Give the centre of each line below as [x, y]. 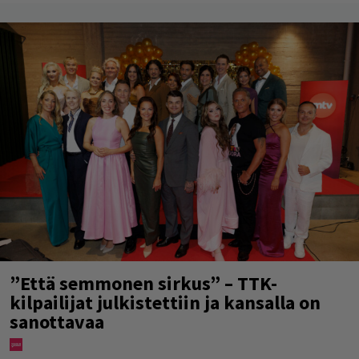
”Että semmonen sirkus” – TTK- [143, 284]
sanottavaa [57, 322]
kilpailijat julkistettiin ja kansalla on [165, 303]
